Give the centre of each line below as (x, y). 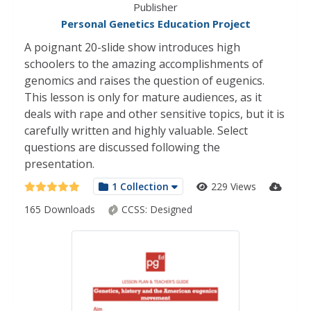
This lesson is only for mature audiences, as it (143, 97)
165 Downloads (61, 209)
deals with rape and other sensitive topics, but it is (154, 114)
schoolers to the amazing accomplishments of (144, 64)
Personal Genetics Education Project (155, 24)
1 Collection (140, 186)
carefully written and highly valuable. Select (136, 131)
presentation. (61, 164)
